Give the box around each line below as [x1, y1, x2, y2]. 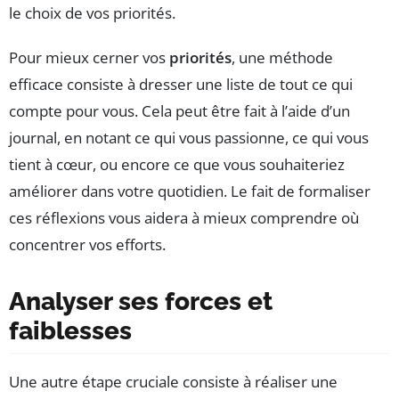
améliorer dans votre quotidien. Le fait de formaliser [9, 181, 370, 202]
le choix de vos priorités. [9, 3, 175, 24]
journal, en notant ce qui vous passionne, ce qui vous [9, 127, 369, 149]
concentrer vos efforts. [9, 234, 166, 256]
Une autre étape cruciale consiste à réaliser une [9, 371, 338, 393]
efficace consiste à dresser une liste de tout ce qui [9, 74, 353, 95]
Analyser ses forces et [9, 287, 273, 317]
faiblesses [9, 316, 132, 346]
